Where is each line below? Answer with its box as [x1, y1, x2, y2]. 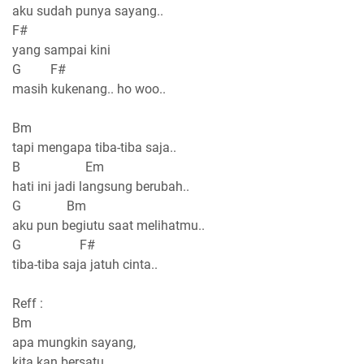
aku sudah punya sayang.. [12, 3, 163, 19]
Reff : [12, 296, 43, 312]
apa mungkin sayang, [12, 335, 136, 351]
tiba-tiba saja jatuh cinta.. [12, 257, 158, 273]
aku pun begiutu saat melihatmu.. [12, 218, 205, 234]
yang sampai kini [12, 42, 110, 58]
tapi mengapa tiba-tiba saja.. [12, 140, 176, 156]
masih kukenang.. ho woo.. [12, 81, 166, 97]
